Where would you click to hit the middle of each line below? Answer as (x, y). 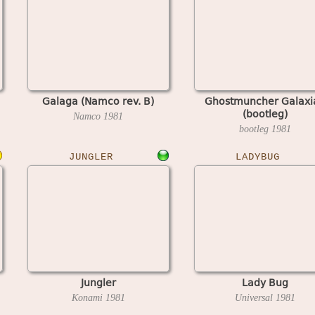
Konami (88, 297)
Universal (255, 297)
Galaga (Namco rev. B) (98, 101)
